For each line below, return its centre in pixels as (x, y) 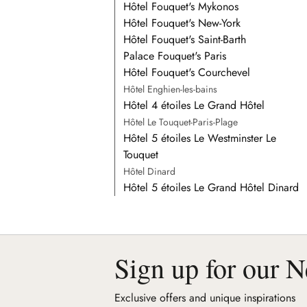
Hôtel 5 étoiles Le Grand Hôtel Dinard (211, 187)
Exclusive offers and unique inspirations (205, 297)
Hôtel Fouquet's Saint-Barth (185, 39)
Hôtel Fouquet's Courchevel (187, 72)
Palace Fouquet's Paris (175, 56)
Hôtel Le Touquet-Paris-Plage (181, 122)
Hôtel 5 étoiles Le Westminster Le (200, 138)
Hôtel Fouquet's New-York (182, 23)
